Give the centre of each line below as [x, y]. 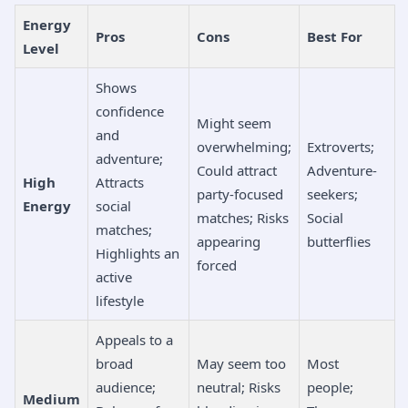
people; [330, 387]
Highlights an [138, 253]
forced [217, 265]
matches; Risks [243, 217]
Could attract [237, 170]
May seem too [241, 363]
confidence [130, 111]
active [114, 276]
